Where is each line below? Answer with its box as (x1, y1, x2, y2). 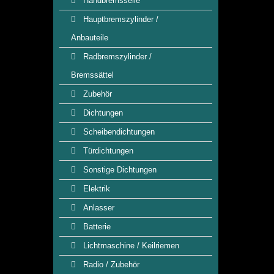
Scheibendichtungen (81, 127, 155, 136)
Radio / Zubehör (81, 260, 139, 269)
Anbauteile (71, 33, 108, 42)
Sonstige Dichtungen (81, 165, 157, 174)
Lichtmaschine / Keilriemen (81, 241, 179, 250)
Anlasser (81, 203, 114, 212)
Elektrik (81, 184, 110, 193)
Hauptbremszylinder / (81, 15, 158, 24)
